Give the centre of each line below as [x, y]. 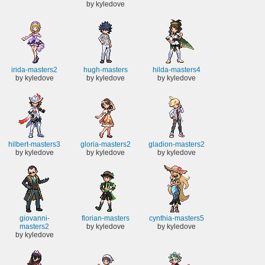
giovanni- [34, 219]
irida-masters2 [34, 70]
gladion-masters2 [176, 144]
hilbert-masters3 [34, 144]
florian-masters [105, 219]
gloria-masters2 [105, 144]
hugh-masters [105, 70]
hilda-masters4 [176, 70]
